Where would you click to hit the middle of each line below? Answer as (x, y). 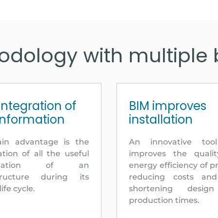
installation (161, 119)
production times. (164, 200)
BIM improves (168, 106)
